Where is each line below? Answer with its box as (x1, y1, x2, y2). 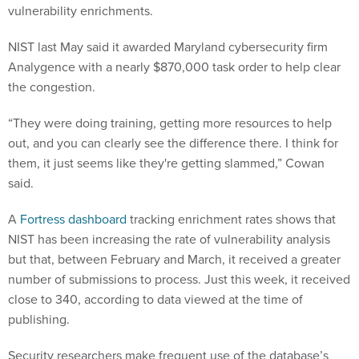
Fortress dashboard (20, 209, 127, 228)
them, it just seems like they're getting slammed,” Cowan (8, 153, 325, 172)
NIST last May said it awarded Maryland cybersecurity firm (8, 37, 328, 56)
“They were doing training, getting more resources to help (8, 113, 332, 132)
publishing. (8, 309, 70, 329)
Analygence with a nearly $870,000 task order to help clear (8, 57, 341, 76)
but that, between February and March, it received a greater (8, 249, 341, 268)
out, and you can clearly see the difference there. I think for (8, 133, 338, 152)
